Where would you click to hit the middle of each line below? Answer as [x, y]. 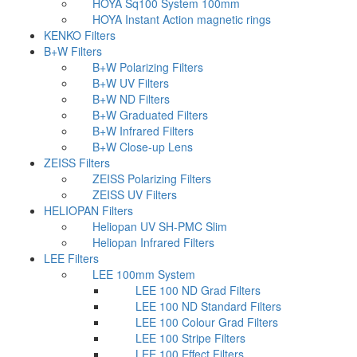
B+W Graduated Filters [150, 115]
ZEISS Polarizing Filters [152, 178]
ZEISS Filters [77, 163]
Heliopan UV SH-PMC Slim [160, 226]
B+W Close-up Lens [143, 147]
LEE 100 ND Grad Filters [198, 290]
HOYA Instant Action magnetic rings [182, 19]
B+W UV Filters [131, 83]
